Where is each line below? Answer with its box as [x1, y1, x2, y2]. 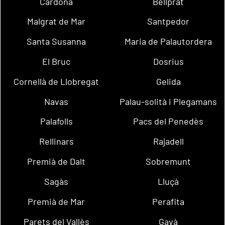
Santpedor [147, 16, 190, 27]
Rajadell [153, 136, 184, 147]
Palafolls [40, 116, 73, 127]
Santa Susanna [27, 36, 86, 47]
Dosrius [153, 56, 184, 67]
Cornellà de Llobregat [14, 75, 99, 87]
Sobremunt [146, 156, 191, 167]
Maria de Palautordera [125, 36, 212, 47]
